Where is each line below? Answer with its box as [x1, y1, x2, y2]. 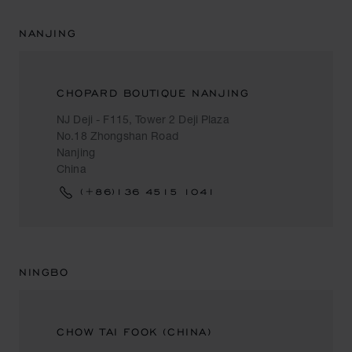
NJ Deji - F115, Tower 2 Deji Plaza [57, 112, 229, 126]
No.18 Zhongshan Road [57, 129, 178, 142]
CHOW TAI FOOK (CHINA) [57, 325, 212, 339]
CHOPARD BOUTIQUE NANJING [57, 86, 250, 100]
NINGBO [19, 266, 69, 279]
